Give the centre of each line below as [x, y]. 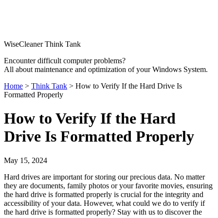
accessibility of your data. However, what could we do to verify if [104, 203]
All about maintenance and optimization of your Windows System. [106, 69]
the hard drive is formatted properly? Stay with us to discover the [103, 212]
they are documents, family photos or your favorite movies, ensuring [108, 185]
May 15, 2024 [26, 160]
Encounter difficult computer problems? [65, 61]
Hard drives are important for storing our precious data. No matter [104, 177]
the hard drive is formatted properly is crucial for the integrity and [104, 194]
